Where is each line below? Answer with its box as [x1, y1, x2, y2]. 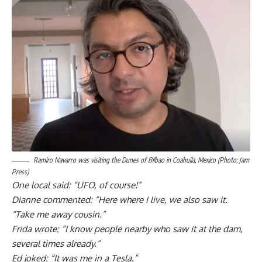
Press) [12, 167, 29, 177]
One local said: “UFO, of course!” [12, 180, 141, 191]
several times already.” [12, 238, 100, 250]
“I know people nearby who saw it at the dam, [61, 223, 243, 235]
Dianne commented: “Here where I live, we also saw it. [12, 194, 227, 206]
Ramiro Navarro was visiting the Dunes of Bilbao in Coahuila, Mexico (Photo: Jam [33, 156, 249, 165]
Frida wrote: [12, 223, 59, 235]
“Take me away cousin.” [12, 209, 105, 220]
